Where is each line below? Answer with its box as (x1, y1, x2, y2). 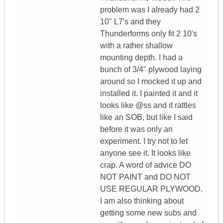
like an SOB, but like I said (100, 113, 193, 122)
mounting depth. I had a (100, 53, 183, 62)
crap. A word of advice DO (100, 161, 191, 170)
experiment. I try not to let (100, 137, 188, 146)
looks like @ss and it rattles (100, 101, 196, 110)
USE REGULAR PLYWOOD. (100, 185, 203, 194)
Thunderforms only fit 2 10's (100, 29, 197, 38)
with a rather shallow (100, 41, 173, 50)
